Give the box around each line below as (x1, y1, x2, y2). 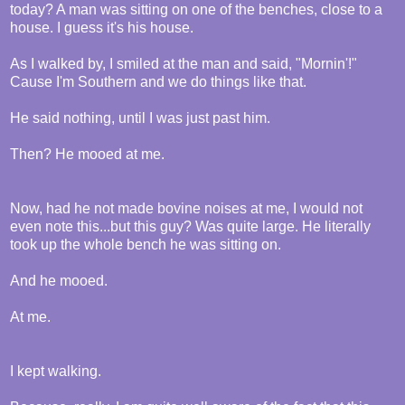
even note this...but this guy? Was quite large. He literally (10, 219, 371, 235)
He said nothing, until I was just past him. (10, 110, 270, 127)
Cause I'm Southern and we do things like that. (10, 74, 306, 90)
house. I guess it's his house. (10, 20, 193, 36)
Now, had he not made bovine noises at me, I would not (10, 201, 363, 217)
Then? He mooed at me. (10, 146, 165, 163)
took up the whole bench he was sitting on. (10, 237, 281, 253)
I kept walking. (10, 363, 101, 380)
